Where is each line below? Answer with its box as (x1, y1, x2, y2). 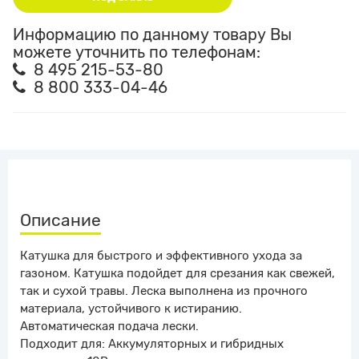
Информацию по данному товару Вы (13, 25, 292, 45)
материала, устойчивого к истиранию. (20, 301, 242, 317)
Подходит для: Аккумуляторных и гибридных (20, 337, 284, 352)
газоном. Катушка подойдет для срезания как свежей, (20, 266, 335, 281)
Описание (20, 210, 101, 231)
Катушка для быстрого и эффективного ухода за (20, 248, 302, 264)
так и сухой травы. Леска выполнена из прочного (20, 284, 308, 299)
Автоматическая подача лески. (20, 319, 199, 334)
